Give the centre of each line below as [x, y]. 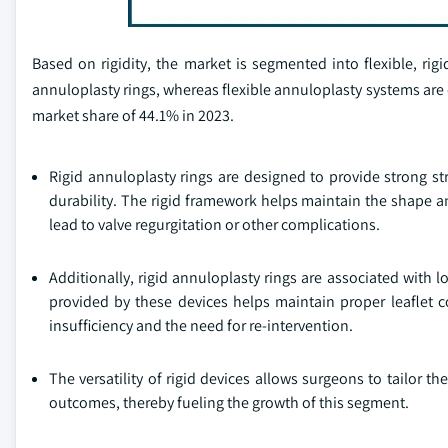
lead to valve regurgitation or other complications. [214, 224]
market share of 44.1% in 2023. [133, 115]
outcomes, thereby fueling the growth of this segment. [229, 402]
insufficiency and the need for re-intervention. [201, 325]
